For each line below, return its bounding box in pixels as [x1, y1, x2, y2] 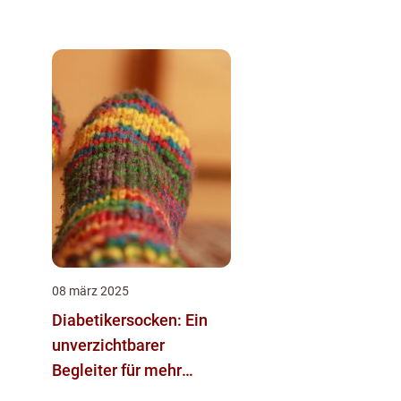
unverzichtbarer [52, 336, 165, 355]
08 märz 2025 [52, 284, 129, 299]
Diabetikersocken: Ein [52, 311, 208, 330]
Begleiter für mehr [52, 361, 182, 380]
